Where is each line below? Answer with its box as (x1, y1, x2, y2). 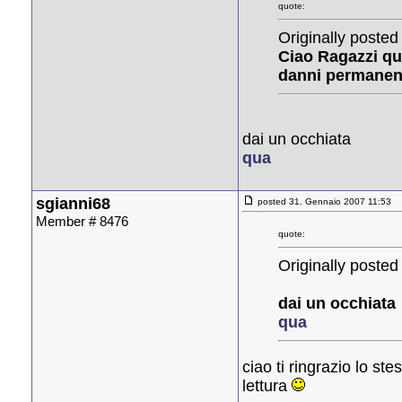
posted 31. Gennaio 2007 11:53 (255, 196, 391, 206)
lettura (242, 376, 292, 395)
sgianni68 (36, 194, 110, 213)
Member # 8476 (36, 213, 128, 229)
